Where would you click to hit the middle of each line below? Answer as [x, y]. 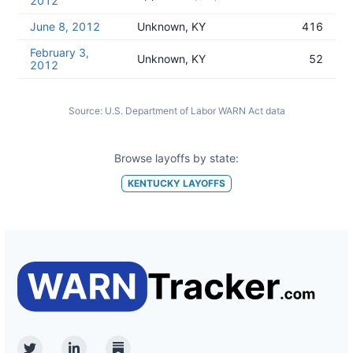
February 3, [59, 52]
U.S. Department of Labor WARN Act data [195, 111]
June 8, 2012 [65, 26]
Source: [85, 111]
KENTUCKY [154, 183]
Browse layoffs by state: [176, 158]
